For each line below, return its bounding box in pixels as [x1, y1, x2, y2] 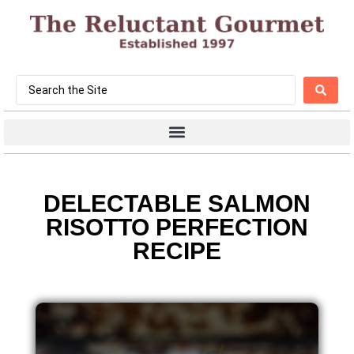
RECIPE [133, 237, 221, 264]
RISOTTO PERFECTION [46, 213, 308, 240]
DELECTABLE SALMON [43, 190, 311, 217]
